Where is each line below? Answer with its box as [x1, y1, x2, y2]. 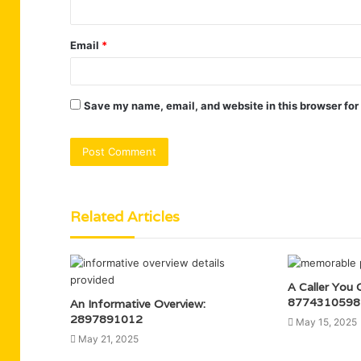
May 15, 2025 [295, 315, 357, 328]
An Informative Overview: [70, 296, 205, 311]
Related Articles [70, 206, 180, 226]
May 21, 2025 [78, 332, 139, 345]
